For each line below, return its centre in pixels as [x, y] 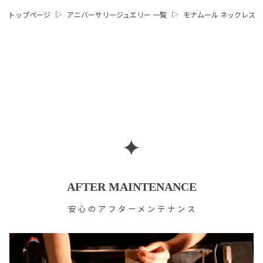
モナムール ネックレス [219, 16]
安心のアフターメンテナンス [133, 210]
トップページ [29, 16]
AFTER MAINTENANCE [131, 187]
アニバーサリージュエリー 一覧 [117, 16]
